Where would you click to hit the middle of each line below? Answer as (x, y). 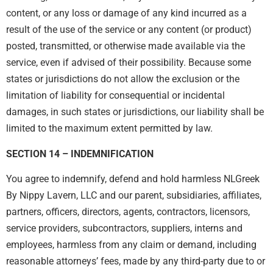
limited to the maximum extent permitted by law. (109, 129)
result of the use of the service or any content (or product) (129, 30)
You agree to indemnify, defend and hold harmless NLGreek (133, 179)
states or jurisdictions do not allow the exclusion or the (123, 79)
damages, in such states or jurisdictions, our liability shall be (135, 112)
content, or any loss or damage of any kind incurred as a (126, 13)
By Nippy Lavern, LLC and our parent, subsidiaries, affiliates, (134, 196)
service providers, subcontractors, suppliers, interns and (124, 229)
